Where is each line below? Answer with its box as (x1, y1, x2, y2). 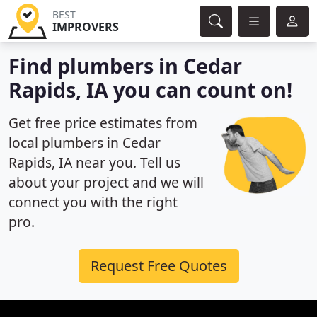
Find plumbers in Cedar (8, 52, 242, 79)
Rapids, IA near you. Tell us (8, 153, 180, 172)
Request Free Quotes (90, 256, 227, 275)
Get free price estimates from (8, 113, 197, 132)
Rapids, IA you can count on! (8, 76, 292, 103)
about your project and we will (8, 173, 204, 192)
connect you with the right (8, 192, 178, 212)
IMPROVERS (52, 19, 119, 35)
